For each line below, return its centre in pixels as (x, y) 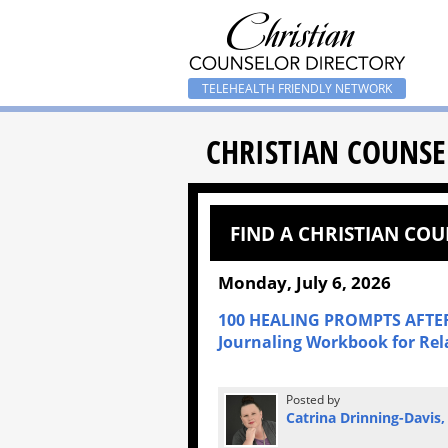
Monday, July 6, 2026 (304, 282)
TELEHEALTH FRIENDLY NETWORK (297, 88)
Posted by (313, 399)
